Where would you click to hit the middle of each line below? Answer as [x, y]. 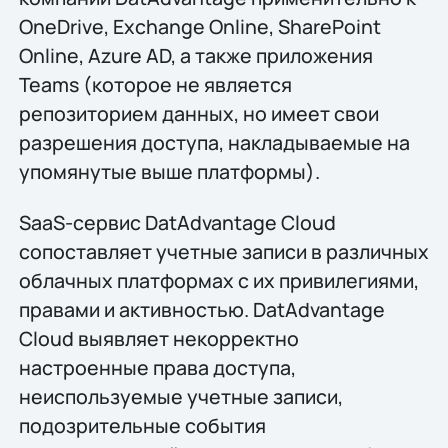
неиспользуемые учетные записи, [180, 397]
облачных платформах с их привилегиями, [218, 281]
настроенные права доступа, [157, 368]
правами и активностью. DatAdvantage [201, 310]
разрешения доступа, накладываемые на [214, 142]
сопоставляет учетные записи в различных [223, 252]
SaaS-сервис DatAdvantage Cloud [177, 223]
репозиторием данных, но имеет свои [198, 113]
